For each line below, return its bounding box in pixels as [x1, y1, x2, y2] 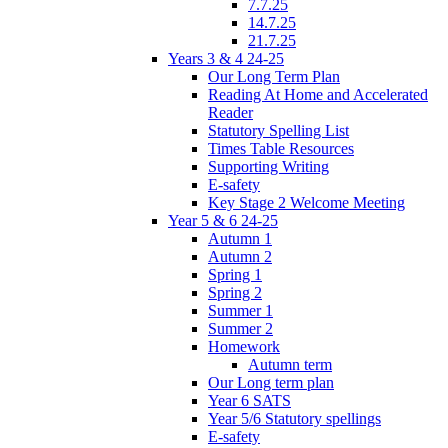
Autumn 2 [208, 247, 272, 265]
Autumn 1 [208, 229, 272, 247]
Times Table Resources [208, 139, 354, 157]
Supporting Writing [208, 157, 329, 175]
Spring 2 [208, 283, 262, 301]
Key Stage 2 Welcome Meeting [208, 193, 405, 211]
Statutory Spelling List [208, 121, 349, 139]
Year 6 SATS [208, 391, 291, 409]
